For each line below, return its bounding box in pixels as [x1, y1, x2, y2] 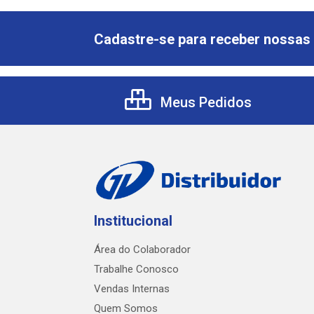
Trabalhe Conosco [94, 263, 179, 275]
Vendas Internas [94, 282, 170, 295]
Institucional [94, 212, 172, 229]
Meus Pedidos [157, 94, 252, 111]
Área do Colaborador [94, 243, 191, 256]
